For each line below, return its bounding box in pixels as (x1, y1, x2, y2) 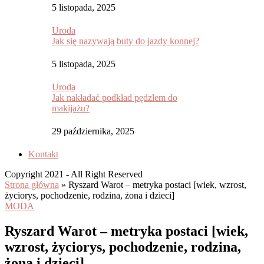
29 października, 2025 (52, 126, 134, 136)
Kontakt (28, 149, 58, 159)
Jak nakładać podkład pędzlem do (52, 93, 177, 103)
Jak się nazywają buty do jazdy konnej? (52, 36, 199, 46)
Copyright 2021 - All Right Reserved (5, 169, 143, 179)
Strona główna (5, 180, 59, 190)
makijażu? (52, 103, 90, 113)
